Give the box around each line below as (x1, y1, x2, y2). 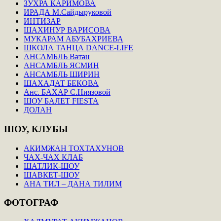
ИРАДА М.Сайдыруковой (24, 8, 111, 17)
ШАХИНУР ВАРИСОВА (24, 26, 110, 35)
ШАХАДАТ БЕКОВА (24, 79, 99, 88)
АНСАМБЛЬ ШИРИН (24, 70, 100, 79)
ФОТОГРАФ (4, 197, 58, 208)
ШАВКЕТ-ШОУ (24, 170, 79, 179)
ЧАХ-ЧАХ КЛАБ (24, 152, 83, 161)
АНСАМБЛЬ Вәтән (24, 52, 90, 61)
